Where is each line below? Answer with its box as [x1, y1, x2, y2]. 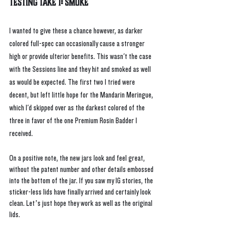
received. [9, 129, 34, 139]
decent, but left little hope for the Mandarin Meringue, [9, 91, 155, 100]
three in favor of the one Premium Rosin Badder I [9, 117, 139, 126]
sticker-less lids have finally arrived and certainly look [9, 188, 152, 197]
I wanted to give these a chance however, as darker [9, 27, 144, 36]
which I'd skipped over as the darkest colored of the [9, 104, 146, 113]
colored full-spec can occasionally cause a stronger [9, 40, 146, 49]
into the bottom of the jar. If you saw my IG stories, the [9, 177, 155, 186]
